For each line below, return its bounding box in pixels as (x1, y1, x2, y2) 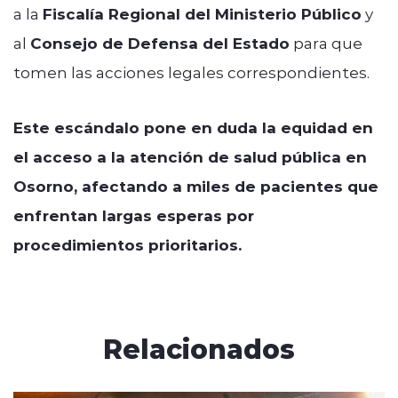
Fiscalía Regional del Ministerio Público (43, 3, 362, 24)
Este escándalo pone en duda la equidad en (13, 116, 373, 138)
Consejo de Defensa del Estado (30, 32, 290, 53)
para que (290, 32, 362, 52)
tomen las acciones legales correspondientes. (13, 61, 370, 82)
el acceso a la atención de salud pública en (13, 146, 367, 167)
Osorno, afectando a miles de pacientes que (13, 175, 378, 196)
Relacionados (103, 329, 295, 366)
